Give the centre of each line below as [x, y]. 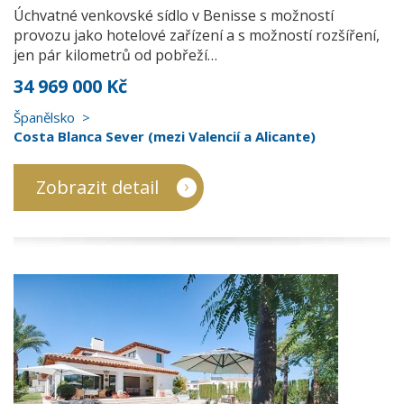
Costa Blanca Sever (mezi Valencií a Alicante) [165, 136]
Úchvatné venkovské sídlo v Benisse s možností [174, 15]
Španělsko [44, 117]
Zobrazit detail [97, 187]
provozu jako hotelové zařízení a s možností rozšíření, [197, 35]
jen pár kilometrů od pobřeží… [115, 55]
